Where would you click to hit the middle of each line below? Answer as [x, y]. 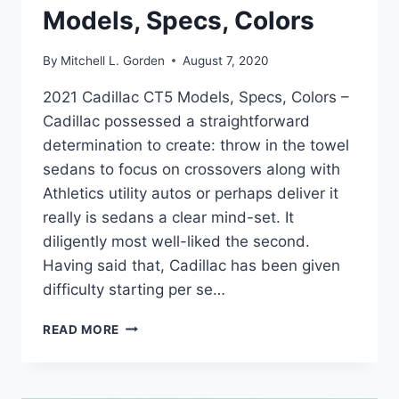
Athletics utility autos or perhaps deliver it [191, 193]
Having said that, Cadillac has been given [191, 265]
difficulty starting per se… [134, 289]
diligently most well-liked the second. [176, 241]
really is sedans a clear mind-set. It [168, 217]
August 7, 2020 [226, 60]
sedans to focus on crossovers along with [191, 169]
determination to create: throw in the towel [196, 145]
